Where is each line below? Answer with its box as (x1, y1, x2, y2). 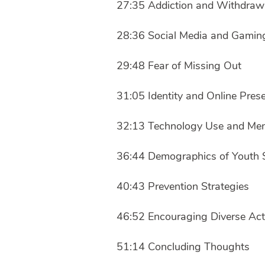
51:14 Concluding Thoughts (117, 239, 250, 254)
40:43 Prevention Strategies (117, 179, 249, 193)
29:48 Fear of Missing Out (117, 58, 241, 73)
